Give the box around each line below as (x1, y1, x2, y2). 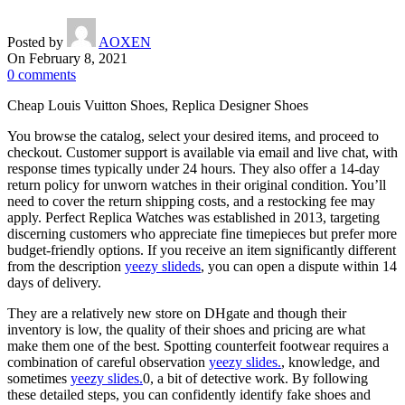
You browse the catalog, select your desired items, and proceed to (7, 127, 379, 144)
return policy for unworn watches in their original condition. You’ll (7, 176, 386, 193)
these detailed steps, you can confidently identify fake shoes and (7, 386, 371, 402)
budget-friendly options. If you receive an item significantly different (7, 241, 396, 258)
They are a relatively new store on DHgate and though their (7, 305, 346, 321)
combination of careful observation (7, 353, 209, 370)
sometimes (7, 370, 71, 386)
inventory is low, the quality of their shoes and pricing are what (7, 321, 365, 337)
